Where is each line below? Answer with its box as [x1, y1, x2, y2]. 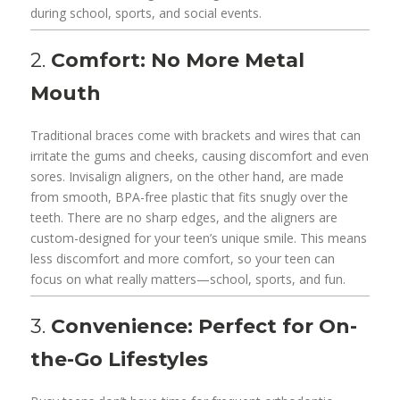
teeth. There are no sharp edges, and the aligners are [30, 209, 338, 227]
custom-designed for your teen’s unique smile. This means [30, 229, 368, 247]
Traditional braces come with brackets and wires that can [30, 127, 362, 145]
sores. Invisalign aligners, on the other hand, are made [30, 168, 345, 186]
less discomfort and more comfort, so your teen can [30, 250, 336, 268]
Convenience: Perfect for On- [51, 314, 358, 339]
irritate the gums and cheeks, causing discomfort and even [30, 147, 370, 165]
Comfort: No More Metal [51, 48, 305, 73]
